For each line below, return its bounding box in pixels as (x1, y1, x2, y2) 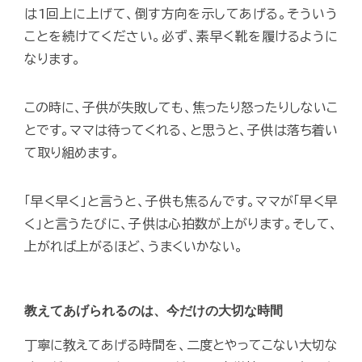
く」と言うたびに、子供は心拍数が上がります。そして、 (24, 217, 338, 230)
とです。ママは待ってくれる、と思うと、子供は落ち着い (24, 123, 338, 137)
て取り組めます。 (24, 145, 120, 159)
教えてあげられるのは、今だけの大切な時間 (24, 303, 283, 318)
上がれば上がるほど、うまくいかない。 (24, 239, 243, 253)
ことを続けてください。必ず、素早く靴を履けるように (24, 29, 338, 43)
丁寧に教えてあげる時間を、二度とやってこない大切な (24, 338, 338, 351)
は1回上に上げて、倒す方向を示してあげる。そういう (24, 6, 338, 20)
